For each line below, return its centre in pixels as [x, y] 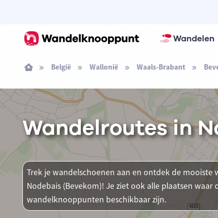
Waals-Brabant [161, 67]
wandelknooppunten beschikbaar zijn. [96, 200]
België [61, 67]
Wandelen [194, 38]
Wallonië [104, 67]
